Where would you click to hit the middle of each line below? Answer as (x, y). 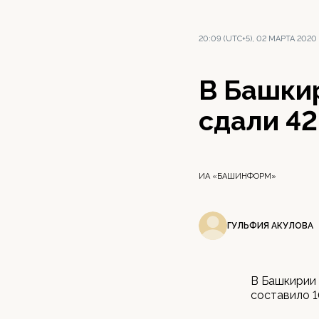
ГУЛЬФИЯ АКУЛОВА (270, 225)
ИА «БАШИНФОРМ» (237, 176)
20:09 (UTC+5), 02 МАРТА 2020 (258, 39)
